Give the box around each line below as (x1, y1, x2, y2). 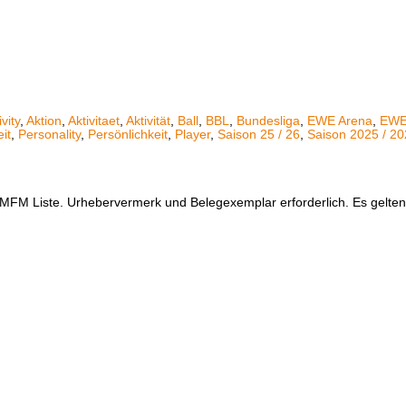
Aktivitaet (68, 113, 120, 128)
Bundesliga (237, 113, 300, 128)
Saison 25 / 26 (217, 127, 300, 141)
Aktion (26, 113, 62, 128)
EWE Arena (307, 113, 372, 128)
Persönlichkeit (88, 127, 168, 141)
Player (175, 127, 210, 141)
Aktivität (126, 113, 170, 128)
